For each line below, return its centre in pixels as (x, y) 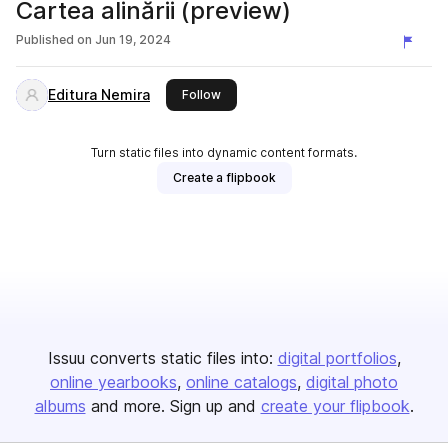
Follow (201, 94)
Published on (54, 39)
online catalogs (241, 382)
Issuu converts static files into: (160, 358)
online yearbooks (113, 382)
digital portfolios (337, 358)
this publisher (260, 93)
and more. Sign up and (173, 406)
